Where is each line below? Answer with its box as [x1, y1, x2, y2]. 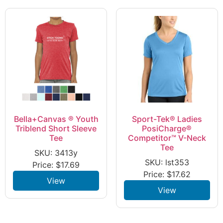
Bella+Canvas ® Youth [13, 113, 99, 124]
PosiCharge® [142, 123, 192, 133]
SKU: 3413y [34, 147, 78, 158]
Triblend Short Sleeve [15, 123, 97, 133]
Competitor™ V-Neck [127, 132, 206, 143]
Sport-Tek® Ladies [131, 113, 202, 124]
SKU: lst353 [144, 157, 189, 167]
